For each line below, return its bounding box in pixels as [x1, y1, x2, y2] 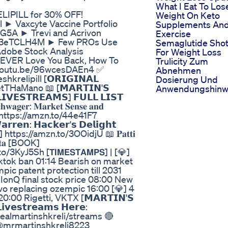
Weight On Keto [156, 10, 220, 21]
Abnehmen [156, 65, 201, 76]
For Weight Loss [156, 46, 221, 58]
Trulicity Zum [156, 55, 208, 67]
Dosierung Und [156, 74, 218, 85]
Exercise [156, 28, 191, 40]
